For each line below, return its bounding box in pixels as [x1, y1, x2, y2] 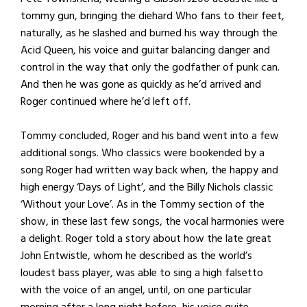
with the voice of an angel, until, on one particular [21, 280, 251, 299]
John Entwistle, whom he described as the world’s [21, 246, 252, 265]
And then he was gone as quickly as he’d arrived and [21, 75, 261, 93]
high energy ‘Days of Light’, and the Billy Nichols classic [21, 177, 273, 196]
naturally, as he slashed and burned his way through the [21, 23, 278, 42]
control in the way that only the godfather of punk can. [21, 58, 280, 76]
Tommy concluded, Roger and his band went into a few [21, 126, 279, 145]
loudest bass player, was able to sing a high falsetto [21, 263, 263, 282]
